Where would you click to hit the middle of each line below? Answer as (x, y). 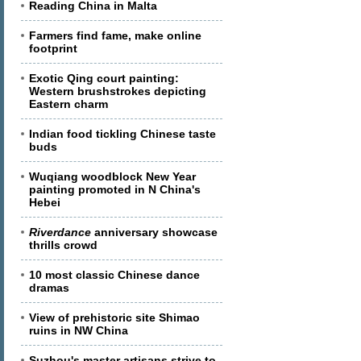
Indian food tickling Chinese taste (122, 134)
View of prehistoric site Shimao (114, 317)
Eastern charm (68, 104)
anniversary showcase (154, 232)
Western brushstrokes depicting (118, 91)
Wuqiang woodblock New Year (112, 176)
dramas (49, 288)
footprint (53, 48)
